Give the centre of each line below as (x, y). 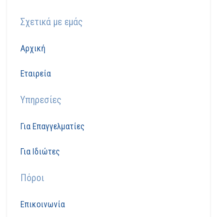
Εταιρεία (36, 73)
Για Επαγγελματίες (52, 126)
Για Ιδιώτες (40, 151)
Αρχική (33, 48)
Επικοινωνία (43, 204)
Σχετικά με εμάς (52, 22)
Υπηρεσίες (41, 100)
